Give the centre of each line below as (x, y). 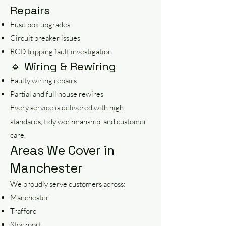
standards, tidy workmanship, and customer (78, 121)
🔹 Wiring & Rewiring (63, 66)
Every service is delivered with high (67, 108)
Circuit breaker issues (45, 38)
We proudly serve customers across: (68, 184)
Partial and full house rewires (57, 94)
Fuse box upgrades (40, 24)
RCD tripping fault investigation (61, 52)
